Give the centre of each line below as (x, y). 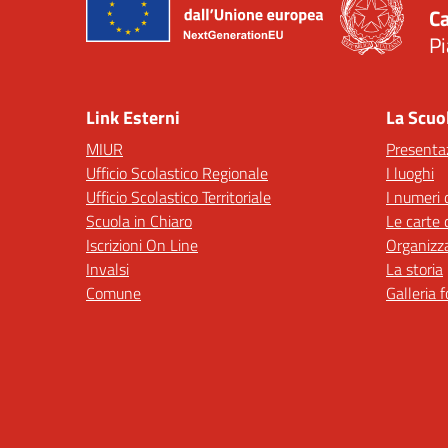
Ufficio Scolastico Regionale (177, 173)
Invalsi (107, 269)
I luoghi (410, 173)
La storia (414, 269)
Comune (113, 293)
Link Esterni (133, 117)
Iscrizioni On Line (142, 245)
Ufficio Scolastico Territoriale (178, 197)
